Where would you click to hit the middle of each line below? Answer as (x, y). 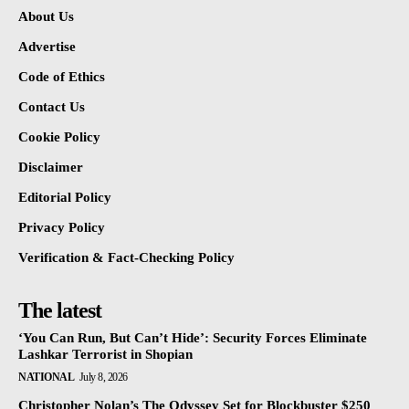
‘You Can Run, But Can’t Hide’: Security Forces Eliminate (193, 338)
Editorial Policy (65, 198)
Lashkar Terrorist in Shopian (105, 355)
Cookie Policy (59, 137)
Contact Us (52, 107)
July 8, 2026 (103, 378)
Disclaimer (51, 168)
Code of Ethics (62, 77)
